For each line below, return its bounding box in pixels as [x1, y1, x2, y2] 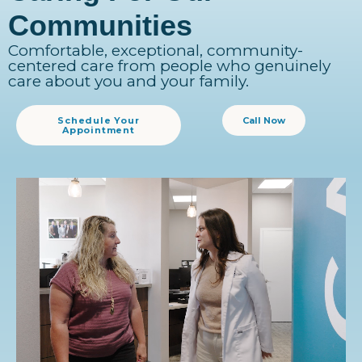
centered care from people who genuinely [8, 57, 330, 76]
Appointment [62, 124, 135, 137]
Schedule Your [57, 115, 140, 127]
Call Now [242, 115, 285, 127]
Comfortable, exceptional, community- [8, 41, 303, 61]
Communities [8, 9, 192, 43]
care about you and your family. [8, 72, 249, 91]
